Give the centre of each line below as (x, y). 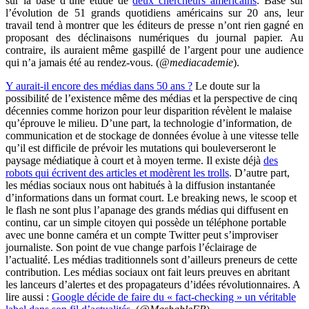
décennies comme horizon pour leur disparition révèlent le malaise (149, 110)
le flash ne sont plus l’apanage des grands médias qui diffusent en (147, 210)
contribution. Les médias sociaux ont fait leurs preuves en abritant (148, 272)
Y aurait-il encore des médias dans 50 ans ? (99, 86)
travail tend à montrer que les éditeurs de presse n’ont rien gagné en (154, 25)
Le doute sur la (226, 86)
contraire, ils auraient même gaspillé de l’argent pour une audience (154, 50)
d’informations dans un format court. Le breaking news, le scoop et (151, 197)
